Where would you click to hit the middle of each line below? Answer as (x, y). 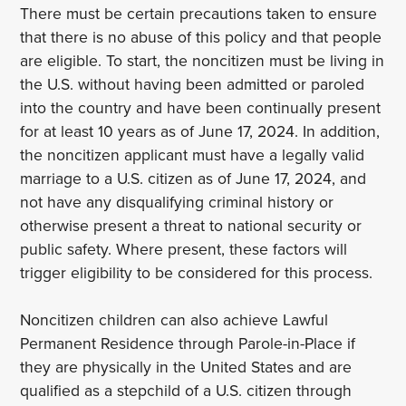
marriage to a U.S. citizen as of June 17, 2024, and (193, 179)
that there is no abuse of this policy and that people (201, 37)
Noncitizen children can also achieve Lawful (174, 320)
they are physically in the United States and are (186, 367)
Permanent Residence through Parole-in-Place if (188, 343)
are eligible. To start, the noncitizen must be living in (203, 61)
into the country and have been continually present (201, 108)
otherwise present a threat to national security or (191, 226)
